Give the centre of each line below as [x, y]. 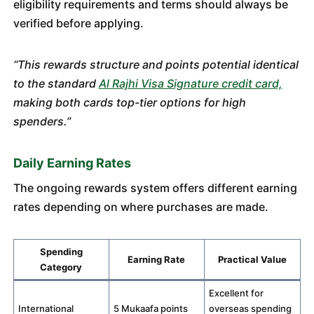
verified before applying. [78, 23]
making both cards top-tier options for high [129, 102]
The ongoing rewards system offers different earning [155, 188]
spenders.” [42, 121]
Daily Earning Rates [72, 163]
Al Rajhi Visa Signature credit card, [190, 83]
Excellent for [237, 293]
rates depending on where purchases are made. [141, 207]
